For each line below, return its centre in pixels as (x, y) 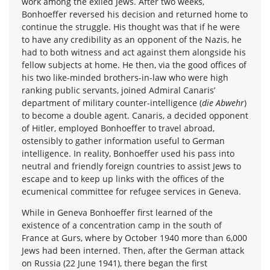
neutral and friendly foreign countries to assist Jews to (131, 166)
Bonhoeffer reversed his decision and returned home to (135, 14)
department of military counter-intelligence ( (112, 102)
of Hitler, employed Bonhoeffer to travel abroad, (118, 128)
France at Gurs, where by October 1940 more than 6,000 (134, 237)
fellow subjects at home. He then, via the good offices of (134, 64)
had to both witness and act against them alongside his (134, 52)
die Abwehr (223, 102)
